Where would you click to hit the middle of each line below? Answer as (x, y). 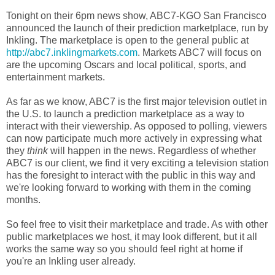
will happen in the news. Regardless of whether (153, 151)
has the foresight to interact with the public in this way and (131, 175)
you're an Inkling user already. (71, 261)
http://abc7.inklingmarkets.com (72, 52)
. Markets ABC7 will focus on (199, 52)
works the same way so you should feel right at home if (124, 249)
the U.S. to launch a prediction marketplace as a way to (125, 114)
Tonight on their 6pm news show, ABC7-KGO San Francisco (136, 16)
